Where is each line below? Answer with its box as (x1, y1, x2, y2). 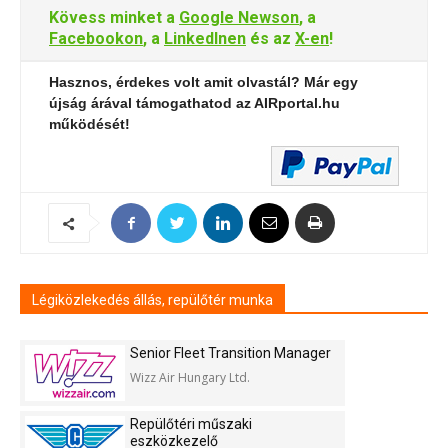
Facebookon (49, 29, 143, 49)
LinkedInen (164, 29, 246, 49)
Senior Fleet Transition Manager (130, 345, 331, 362)
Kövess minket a (49, 8, 179, 28)
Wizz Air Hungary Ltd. (130, 369, 250, 387)
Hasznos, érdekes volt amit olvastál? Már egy (49, 74, 358, 91)
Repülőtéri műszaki (130, 416, 252, 433)
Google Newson (179, 8, 299, 28)
